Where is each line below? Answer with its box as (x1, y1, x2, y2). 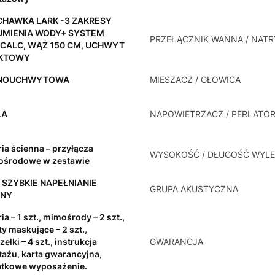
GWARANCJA (150, 236, 203, 247)
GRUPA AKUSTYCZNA (150, 184, 238, 195)
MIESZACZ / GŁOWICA (150, 74, 241, 85)
